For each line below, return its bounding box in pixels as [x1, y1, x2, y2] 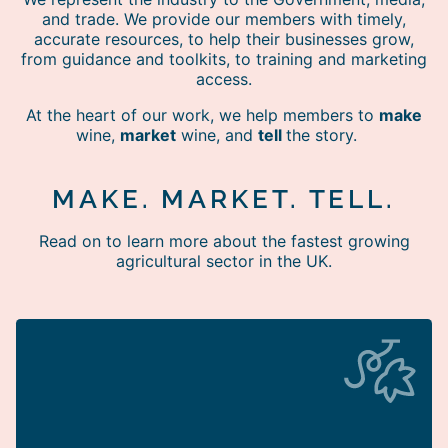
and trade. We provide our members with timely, [42, 9, 406, 30]
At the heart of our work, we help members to [26, 105, 379, 126]
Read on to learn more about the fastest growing [38, 231, 410, 252]
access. [196, 69, 252, 90]
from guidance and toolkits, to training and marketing [21, 49, 427, 70]
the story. [286, 125, 372, 146]
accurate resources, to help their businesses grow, [34, 29, 414, 50]
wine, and [176, 125, 258, 146]
